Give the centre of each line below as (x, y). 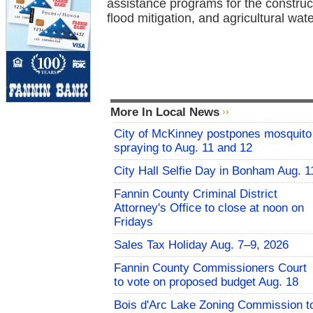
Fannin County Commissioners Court (210, 268)
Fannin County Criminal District (196, 194)
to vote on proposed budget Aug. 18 (206, 282)
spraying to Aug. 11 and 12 (183, 148)
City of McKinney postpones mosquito (213, 134)
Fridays (133, 222)
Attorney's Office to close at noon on (209, 208)
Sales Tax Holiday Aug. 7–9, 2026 (201, 245)
